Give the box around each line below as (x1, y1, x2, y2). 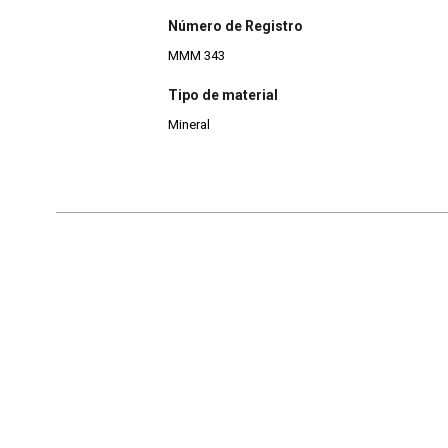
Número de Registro (168, 17, 303, 34)
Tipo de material (168, 87, 278, 104)
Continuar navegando (112, 281, 291, 303)
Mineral (168, 117, 210, 133)
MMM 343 (168, 47, 225, 63)
